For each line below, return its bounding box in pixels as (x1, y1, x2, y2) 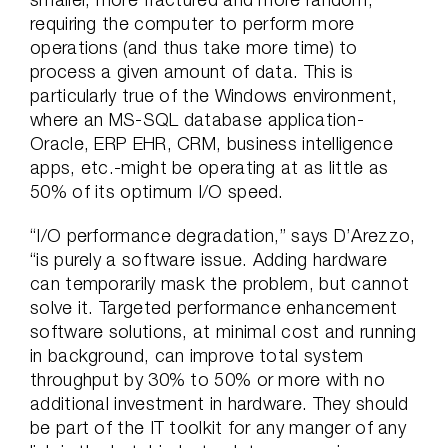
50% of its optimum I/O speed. (30, 181, 284, 202)
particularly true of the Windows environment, (30, 85, 398, 106)
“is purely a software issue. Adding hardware (30, 249, 388, 270)
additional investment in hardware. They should (30, 393, 409, 414)
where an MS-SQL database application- (30, 109, 365, 130)
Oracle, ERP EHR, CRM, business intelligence (30, 133, 393, 154)
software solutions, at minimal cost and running (30, 321, 417, 342)
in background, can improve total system (30, 345, 364, 366)
